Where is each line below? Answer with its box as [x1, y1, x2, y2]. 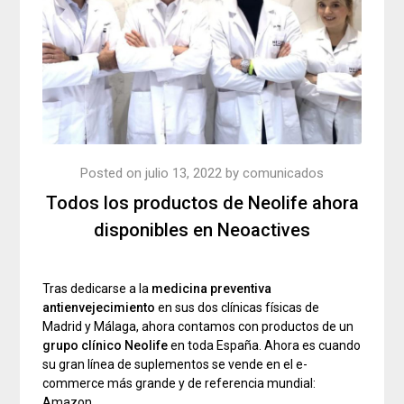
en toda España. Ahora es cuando [168, 338, 362, 353]
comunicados [243, 165, 324, 182]
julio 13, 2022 [145, 165, 222, 182]
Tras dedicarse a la [42, 281, 152, 297]
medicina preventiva [151, 281, 272, 297]
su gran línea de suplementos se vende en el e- [42, 357, 308, 372]
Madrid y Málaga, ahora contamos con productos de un [42, 319, 354, 335]
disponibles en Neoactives [94, 219, 310, 242]
